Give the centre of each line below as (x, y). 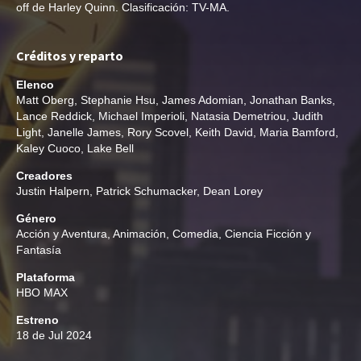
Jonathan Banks (291, 100)
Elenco (35, 85)
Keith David (224, 132)
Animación (139, 234)
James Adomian (203, 100)
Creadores (44, 176)
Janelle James (84, 132)
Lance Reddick (54, 116)
